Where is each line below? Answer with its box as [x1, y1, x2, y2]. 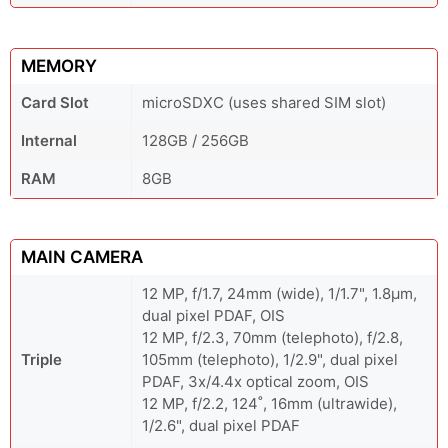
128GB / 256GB [142, 131, 249, 151]
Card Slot [21, 93, 89, 113]
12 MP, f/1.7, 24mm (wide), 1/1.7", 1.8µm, [142, 284, 417, 304]
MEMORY [21, 56, 97, 77]
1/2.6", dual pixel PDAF [142, 416, 300, 436]
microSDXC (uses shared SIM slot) [142, 93, 386, 113]
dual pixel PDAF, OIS [142, 306, 285, 326]
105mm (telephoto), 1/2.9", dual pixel [142, 350, 398, 370]
